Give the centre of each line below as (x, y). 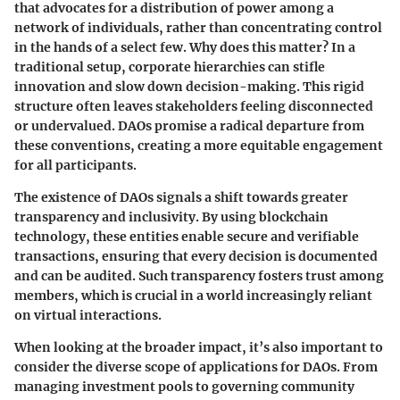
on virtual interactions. (88, 315)
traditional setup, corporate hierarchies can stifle (170, 67)
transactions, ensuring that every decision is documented (196, 256)
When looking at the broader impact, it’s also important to (199, 347)
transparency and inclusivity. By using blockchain (171, 217)
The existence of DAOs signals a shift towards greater (181, 197)
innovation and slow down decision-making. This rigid (189, 86)
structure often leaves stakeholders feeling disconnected (194, 106)
